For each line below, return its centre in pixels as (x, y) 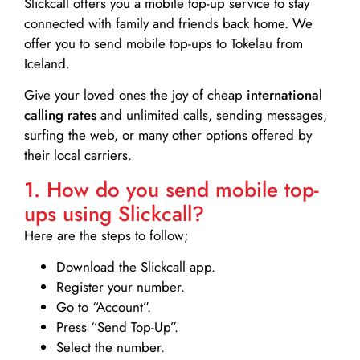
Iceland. (47, 64)
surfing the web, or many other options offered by (168, 135)
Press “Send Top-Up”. (117, 327)
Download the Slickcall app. (136, 267)
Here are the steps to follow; (106, 235)
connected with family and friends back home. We (168, 24)
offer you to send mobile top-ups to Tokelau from (164, 44)
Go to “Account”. (104, 307)
